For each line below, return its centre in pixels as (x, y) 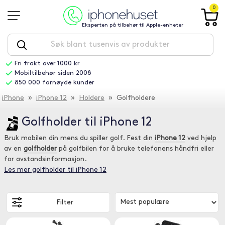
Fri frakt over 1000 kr (47, 64)
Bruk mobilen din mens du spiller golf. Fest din (79, 138)
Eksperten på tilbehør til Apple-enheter (132, 25)
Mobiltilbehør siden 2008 (53, 73)
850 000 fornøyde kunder (54, 83)
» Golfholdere (130, 98)
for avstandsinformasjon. (45, 159)
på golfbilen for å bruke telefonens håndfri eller (135, 149)
